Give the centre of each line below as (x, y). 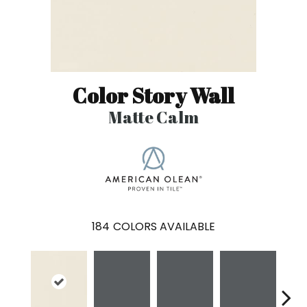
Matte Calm (153, 117)
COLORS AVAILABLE (164, 227)
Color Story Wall (153, 96)
